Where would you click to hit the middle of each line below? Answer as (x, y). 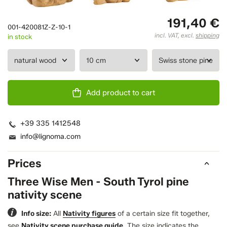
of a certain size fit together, (163, 214)
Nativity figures (89, 214)
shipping (207, 35)
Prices (25, 164)
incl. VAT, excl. (175, 35)
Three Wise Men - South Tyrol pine (98, 182)
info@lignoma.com (50, 137)
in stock (20, 37)
